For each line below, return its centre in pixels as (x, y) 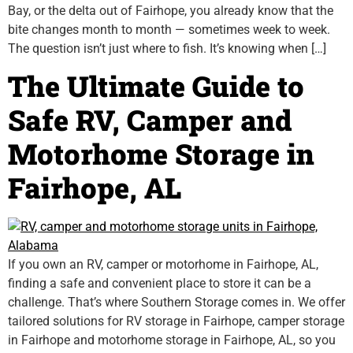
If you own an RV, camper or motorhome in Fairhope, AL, (163, 265)
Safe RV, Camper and (150, 120)
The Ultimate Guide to (156, 86)
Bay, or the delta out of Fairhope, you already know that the (171, 11)
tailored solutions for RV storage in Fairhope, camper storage (176, 321)
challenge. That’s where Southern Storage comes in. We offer (176, 303)
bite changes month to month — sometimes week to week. (169, 30)
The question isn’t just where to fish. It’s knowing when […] (167, 48)
